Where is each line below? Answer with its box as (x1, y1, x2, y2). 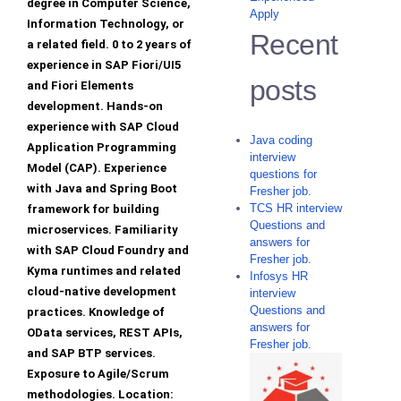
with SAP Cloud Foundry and (27, 243, 189, 258)
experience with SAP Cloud (27, 120, 179, 134)
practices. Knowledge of (27, 305, 165, 320)
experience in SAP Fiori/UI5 (27, 58, 181, 73)
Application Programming (27, 141, 176, 155)
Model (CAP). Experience (27, 161, 166, 175)
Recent (250, 29, 338, 62)
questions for (250, 167, 317, 182)
